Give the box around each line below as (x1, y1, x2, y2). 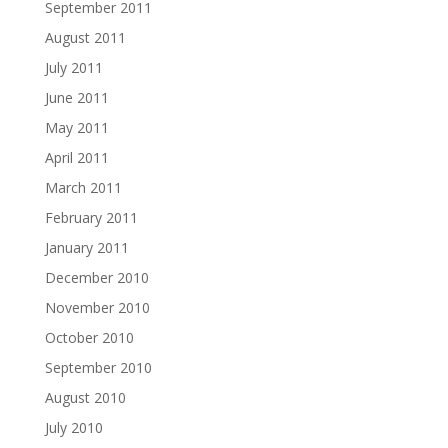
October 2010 (44, 327, 134, 347)
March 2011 (44, 177, 122, 197)
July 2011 (44, 57, 103, 77)
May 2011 (44, 117, 109, 137)
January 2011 (44, 237, 129, 257)
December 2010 (44, 267, 149, 287)
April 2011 (44, 147, 109, 167)
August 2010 (44, 387, 126, 407)
